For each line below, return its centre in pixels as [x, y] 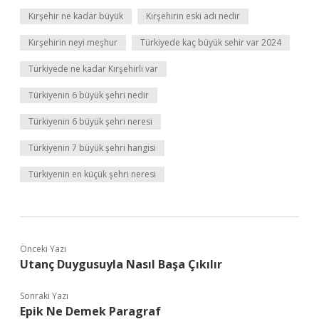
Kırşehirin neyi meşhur [73, 42]
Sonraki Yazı [44, 296]
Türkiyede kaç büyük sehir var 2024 [211, 42]
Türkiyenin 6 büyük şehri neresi [90, 121]
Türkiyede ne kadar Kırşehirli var [93, 69]
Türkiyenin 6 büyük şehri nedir [89, 95]
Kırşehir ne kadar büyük [76, 16]
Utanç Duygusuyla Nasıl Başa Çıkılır [121, 264]
